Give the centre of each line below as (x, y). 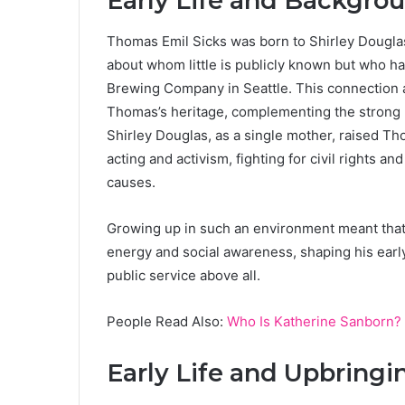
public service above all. (184, 275)
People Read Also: (167, 321)
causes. (131, 182)
